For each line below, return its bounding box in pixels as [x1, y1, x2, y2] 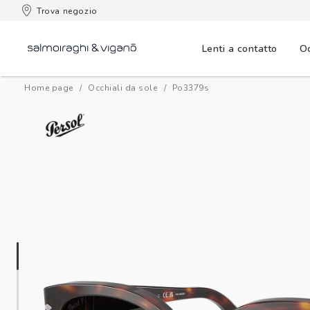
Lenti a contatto [201, 42, 277, 55]
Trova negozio [37, 5, 98, 17]
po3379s [177, 82, 209, 93]
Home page [24, 82, 73, 93]
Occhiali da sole [88, 82, 157, 93]
